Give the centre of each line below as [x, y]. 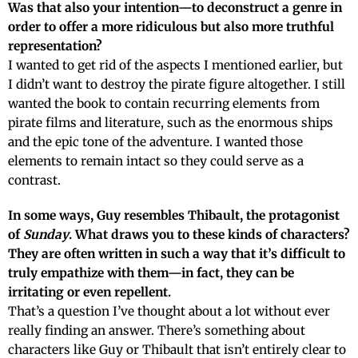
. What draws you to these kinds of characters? [209, 234]
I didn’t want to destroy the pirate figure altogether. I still [177, 84]
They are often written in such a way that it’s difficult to [177, 253]
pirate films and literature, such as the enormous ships [171, 122]
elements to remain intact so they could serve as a [156, 161]
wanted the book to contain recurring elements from [164, 103]
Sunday [46, 234]
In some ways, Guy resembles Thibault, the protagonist [174, 215]
